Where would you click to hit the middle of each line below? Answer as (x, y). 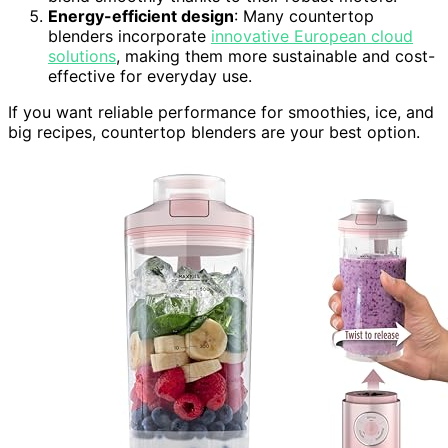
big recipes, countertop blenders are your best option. (214, 131)
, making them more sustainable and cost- (275, 55)
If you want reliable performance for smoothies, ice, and (221, 111)
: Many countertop (304, 15)
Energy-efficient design (141, 15)
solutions (82, 55)
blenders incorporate (129, 35)
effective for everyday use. (150, 75)
